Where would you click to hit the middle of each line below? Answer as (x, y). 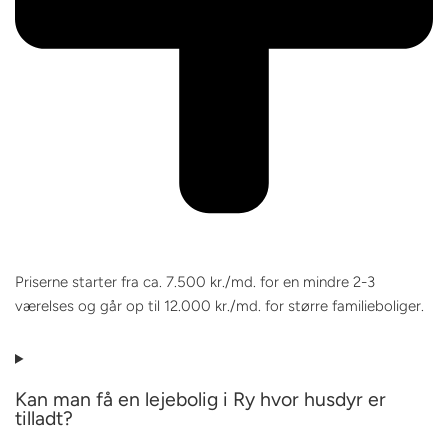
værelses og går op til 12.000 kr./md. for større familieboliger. (219, 305)
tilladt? (44, 417)
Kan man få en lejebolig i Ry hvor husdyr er (200, 398)
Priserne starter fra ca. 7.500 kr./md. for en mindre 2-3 (195, 281)
